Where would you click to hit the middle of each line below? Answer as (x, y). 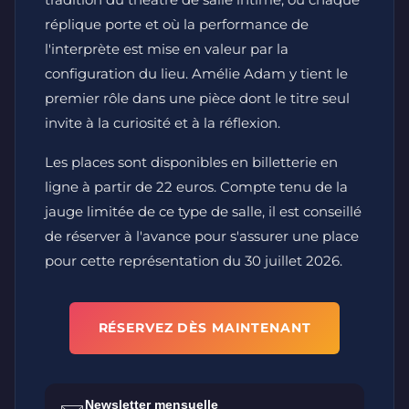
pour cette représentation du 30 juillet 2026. (194, 261)
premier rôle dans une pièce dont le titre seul (197, 98)
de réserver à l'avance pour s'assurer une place (202, 236)
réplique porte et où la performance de (177, 24)
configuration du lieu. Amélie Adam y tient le (196, 73)
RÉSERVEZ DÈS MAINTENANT (204, 328)
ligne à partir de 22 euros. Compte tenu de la (196, 187)
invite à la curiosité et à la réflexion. (163, 123)
